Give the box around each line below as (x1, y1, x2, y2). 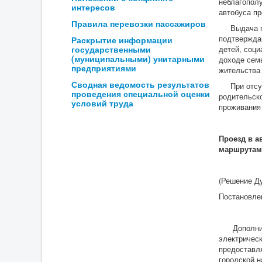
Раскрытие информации (71, 34, 173, 46)
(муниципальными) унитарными (71, 53, 205, 64)
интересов (71, 1, 115, 13)
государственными (71, 43, 151, 55)
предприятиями (71, 62, 136, 74)
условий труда (71, 97, 133, 109)
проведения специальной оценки (71, 88, 210, 99)
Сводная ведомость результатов (71, 78, 209, 90)
